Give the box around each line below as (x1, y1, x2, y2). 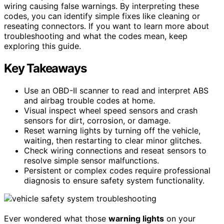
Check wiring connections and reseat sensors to (24, 145, 206, 155)
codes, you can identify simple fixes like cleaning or (4, 10, 200, 21)
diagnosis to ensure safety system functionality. (24, 175, 204, 185)
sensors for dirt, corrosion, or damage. (24, 115, 170, 125)
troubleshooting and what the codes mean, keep (4, 30, 187, 41)
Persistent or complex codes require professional (24, 165, 210, 175)
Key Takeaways (4, 60, 86, 75)
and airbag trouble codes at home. (24, 95, 155, 105)
